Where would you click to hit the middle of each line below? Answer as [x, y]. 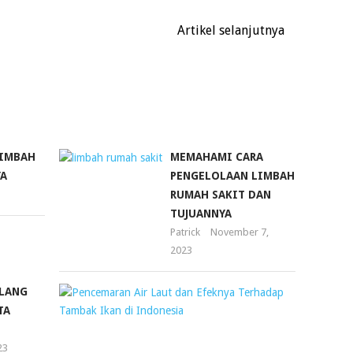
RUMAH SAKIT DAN [221, 195]
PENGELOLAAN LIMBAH [233, 176]
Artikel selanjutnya [233, 31]
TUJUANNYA [201, 214]
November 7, [240, 232]
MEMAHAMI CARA [217, 157]
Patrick [186, 232]
